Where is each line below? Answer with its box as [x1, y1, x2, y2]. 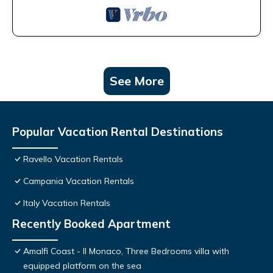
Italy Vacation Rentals [23, 197, 110, 209]
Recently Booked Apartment [12, 216, 171, 232]
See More [109, 73, 164, 89]
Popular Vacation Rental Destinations [12, 124, 223, 140]
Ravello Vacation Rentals [23, 154, 123, 165]
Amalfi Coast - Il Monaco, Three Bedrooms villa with [23, 246, 229, 257]
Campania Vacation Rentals [23, 175, 134, 187]
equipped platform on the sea [23, 260, 141, 272]
